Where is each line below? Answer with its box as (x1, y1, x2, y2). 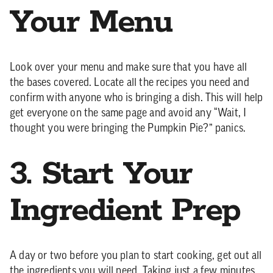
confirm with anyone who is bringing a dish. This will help (10, 93, 263, 104)
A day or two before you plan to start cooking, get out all (10, 250, 262, 262)
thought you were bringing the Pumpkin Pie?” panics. (10, 123, 246, 135)
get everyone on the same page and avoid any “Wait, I (10, 108, 247, 119)
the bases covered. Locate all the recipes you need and (10, 77, 249, 89)
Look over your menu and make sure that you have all (10, 62, 247, 74)
